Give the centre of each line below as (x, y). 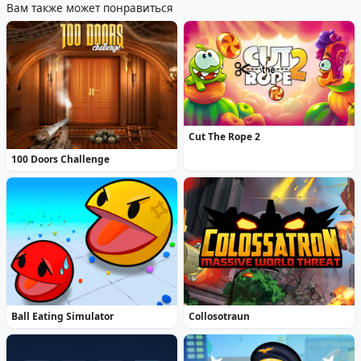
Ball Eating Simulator (63, 316)
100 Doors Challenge (61, 160)
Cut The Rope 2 (225, 136)
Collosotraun (220, 316)
